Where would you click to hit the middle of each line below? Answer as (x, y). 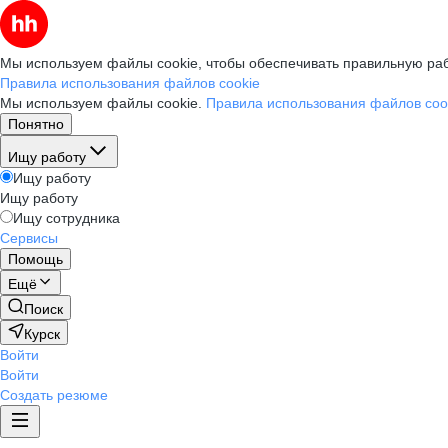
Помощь (35, 259)
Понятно (36, 124)
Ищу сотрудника (66, 218)
